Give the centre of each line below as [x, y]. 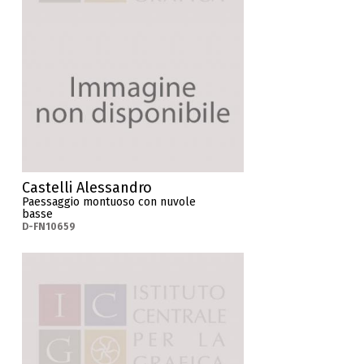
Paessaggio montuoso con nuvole [109, 201]
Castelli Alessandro [87, 187]
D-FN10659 [49, 226]
